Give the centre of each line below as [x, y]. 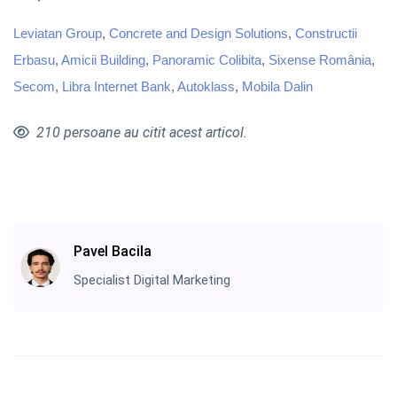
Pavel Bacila [113, 251]
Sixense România [320, 59]
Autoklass [206, 86]
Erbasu [34, 59]
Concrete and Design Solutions [198, 33]
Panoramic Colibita [207, 59]
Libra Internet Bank [117, 86]
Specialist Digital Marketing [152, 280]
